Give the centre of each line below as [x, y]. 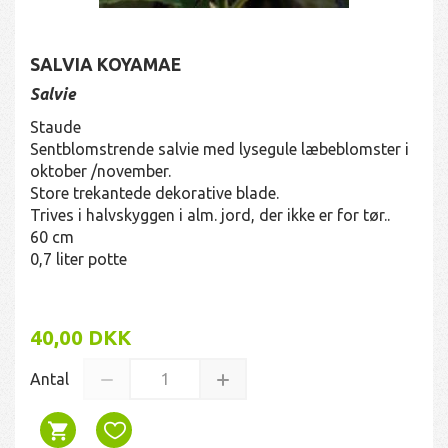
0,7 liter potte [78, 258]
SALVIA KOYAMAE [105, 64]
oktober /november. [100, 170]
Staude [55, 126]
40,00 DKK [80, 337]
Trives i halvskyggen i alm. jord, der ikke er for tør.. [210, 214]
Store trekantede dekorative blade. [154, 192]
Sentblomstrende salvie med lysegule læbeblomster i [219, 148]
